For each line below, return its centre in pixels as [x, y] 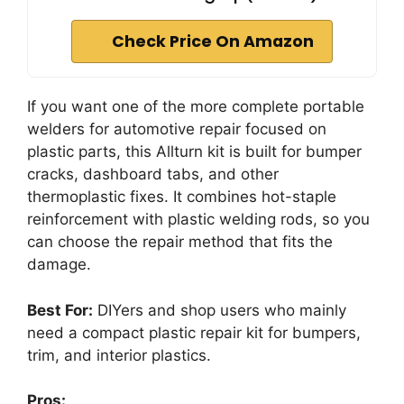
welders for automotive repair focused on [177, 129]
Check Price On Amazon [213, 42]
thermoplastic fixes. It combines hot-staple [182, 197]
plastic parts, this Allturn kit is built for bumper [194, 152]
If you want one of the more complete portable [196, 107]
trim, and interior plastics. [119, 355]
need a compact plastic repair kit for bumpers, [194, 332]
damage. [59, 265]
